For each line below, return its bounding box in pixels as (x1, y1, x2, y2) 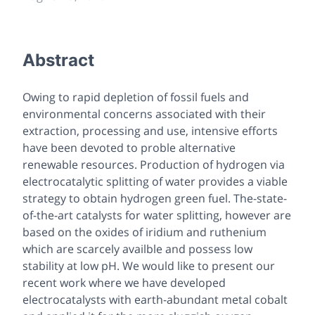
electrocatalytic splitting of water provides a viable (22, 173, 288, 189)
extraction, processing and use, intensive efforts (22, 122, 278, 139)
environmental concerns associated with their (22, 105, 266, 122)
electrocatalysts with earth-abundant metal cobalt (22, 291, 288, 307)
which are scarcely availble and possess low (22, 240, 252, 257)
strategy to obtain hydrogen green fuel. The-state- (22, 190, 287, 206)
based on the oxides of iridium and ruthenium (22, 224, 266, 240)
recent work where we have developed (22, 274, 226, 290)
